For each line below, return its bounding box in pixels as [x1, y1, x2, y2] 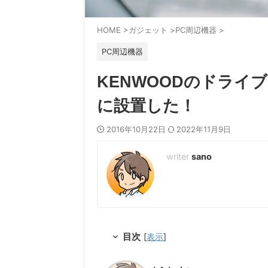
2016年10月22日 [106, 124, 168, 135]
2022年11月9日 [176, 124, 231, 135]
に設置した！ [97, 97, 196, 115]
